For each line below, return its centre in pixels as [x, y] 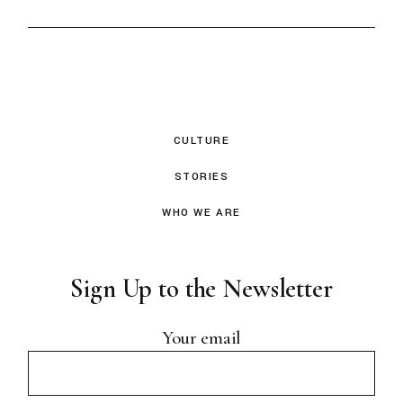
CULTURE [201, 141]
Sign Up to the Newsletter [201, 289]
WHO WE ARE [201, 213]
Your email [201, 338]
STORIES [201, 177]
